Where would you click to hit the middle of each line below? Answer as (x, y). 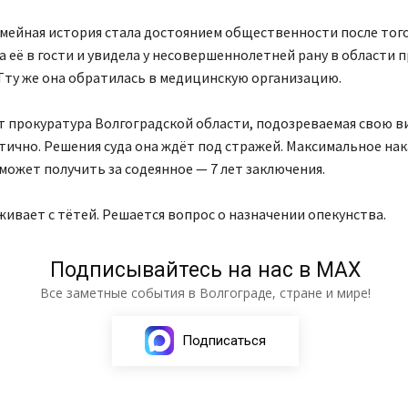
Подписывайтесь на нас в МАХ (206, 270)
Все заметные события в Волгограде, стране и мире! (206, 292)
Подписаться (224, 340)
